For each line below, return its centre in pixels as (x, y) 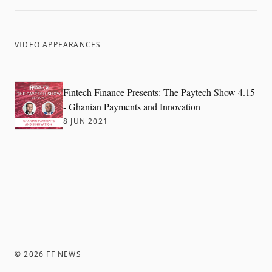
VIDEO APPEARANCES (58, 45)
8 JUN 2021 (86, 121)
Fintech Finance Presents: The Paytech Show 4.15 (159, 92)
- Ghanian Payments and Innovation (132, 107)
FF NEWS (63, 254)
